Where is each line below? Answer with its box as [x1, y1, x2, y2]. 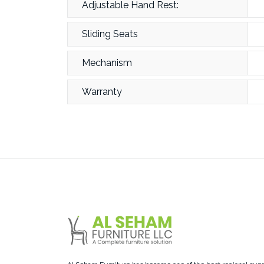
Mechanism [82, 57, 132, 68]
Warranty [82, 86, 122, 97]
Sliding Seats [82, 28, 138, 39]
